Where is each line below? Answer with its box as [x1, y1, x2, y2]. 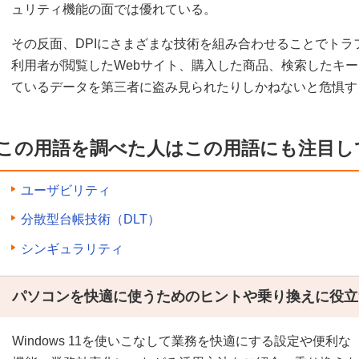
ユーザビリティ [21, 183, 111, 197]
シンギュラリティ [21, 241, 123, 256]
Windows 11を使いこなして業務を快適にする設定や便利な [12, 333, 351, 348]
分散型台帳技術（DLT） [21, 212, 160, 227]
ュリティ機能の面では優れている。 [11, 2, 216, 17]
